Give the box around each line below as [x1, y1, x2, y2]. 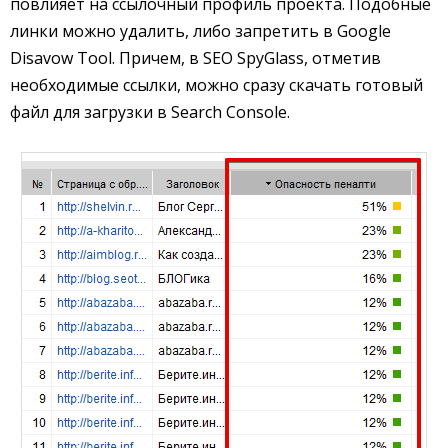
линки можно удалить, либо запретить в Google [10, 20, 391, 43]
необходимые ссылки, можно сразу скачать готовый [10, 74, 423, 97]
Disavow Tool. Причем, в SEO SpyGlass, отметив [10, 47, 381, 70]
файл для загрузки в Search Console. [10, 101, 290, 124]
